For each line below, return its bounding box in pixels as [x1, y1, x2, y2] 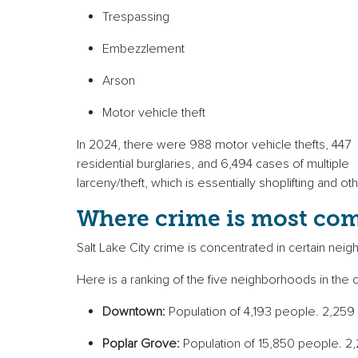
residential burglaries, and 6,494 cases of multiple [77, 156, 349, 173]
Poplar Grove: [102, 336, 183, 352]
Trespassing [102, 9, 176, 26]
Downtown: [102, 304, 169, 320]
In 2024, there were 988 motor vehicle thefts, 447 [77, 137, 351, 153]
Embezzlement [102, 41, 191, 58]
